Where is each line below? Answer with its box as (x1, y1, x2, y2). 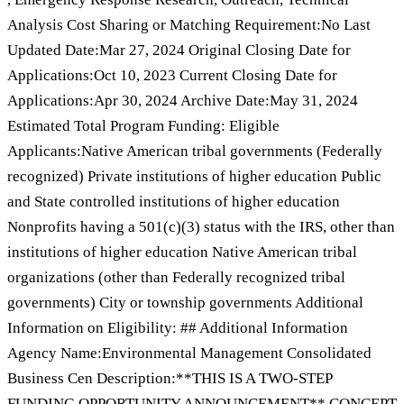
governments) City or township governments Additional (7, 293, 363, 311)
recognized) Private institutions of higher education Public (7, 167, 381, 185)
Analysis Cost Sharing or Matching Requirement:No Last (7, 15, 371, 33)
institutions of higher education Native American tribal (7, 243, 357, 261)
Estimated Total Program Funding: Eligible (7, 116, 280, 134)
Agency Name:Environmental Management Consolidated (7, 344, 372, 362)
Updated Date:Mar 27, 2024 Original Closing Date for (7, 41, 351, 59)
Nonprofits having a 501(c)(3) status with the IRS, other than (7, 217, 395, 235)
